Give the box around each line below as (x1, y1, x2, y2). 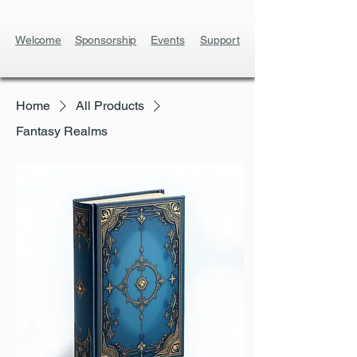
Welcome (14, 33, 62, 46)
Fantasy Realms (16, 124, 108, 139)
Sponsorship (74, 33, 137, 46)
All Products (76, 98, 144, 113)
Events (151, 33, 185, 46)
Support (199, 33, 241, 46)
